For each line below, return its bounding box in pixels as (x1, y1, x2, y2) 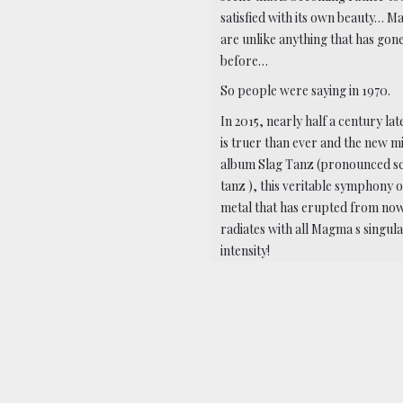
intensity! (220, 241, 271, 259)
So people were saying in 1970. (220, 82, 391, 100)
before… (220, 51, 269, 69)
